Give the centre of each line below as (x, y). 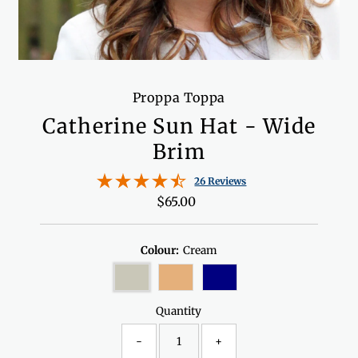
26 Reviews (221, 181)
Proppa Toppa (179, 97)
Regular (203, 201)
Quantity (179, 311)
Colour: (159, 250)
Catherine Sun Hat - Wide (179, 126)
